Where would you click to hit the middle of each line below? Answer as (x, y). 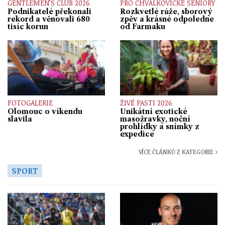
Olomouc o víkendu (45, 111)
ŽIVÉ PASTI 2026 (146, 102)
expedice (137, 134)
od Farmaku (143, 27)
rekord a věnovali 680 (49, 19)
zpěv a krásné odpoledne (167, 19)
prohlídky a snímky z (160, 126)
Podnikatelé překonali (49, 12)
